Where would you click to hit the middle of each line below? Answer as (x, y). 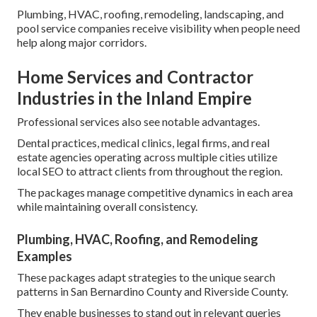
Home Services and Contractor (135, 77)
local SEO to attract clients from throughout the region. (150, 171)
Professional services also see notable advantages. (138, 122)
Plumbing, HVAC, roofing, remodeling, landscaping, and (150, 14)
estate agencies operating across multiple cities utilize (147, 157)
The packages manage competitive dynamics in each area (155, 192)
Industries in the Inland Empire (134, 98)
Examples (45, 257)
